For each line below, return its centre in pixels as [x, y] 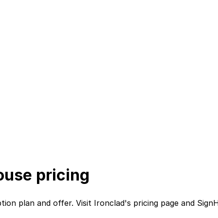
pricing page [156, 203]
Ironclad [109, 203]
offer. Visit [73, 203]
